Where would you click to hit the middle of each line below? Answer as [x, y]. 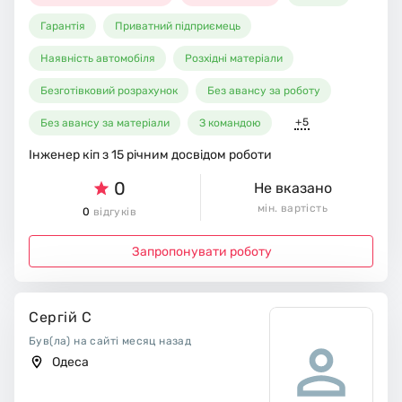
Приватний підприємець [178, 26]
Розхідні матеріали [234, 59]
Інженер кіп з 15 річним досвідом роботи [150, 155]
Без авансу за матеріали [105, 123]
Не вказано [293, 188]
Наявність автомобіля [98, 59]
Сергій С [60, 318]
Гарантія [63, 26]
